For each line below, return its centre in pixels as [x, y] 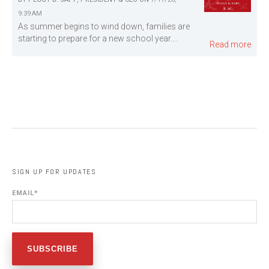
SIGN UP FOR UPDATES [54, 172]
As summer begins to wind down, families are [104, 26]
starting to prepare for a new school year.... [98, 38]
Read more [230, 44]
